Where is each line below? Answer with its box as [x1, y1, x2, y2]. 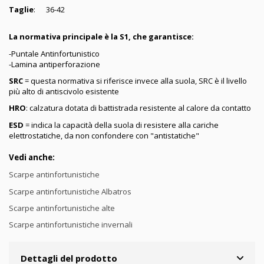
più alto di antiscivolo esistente [9, 86, 119, 97]
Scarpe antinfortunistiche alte [9, 202, 115, 213]
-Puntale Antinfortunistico [9, 48, 100, 59]
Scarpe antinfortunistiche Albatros [9, 186, 131, 197]
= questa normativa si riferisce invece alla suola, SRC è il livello [25, 75, 247, 87]
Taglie [9, 4, 34, 15]
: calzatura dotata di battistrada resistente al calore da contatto [26, 103, 251, 114]
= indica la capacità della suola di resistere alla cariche [24, 119, 219, 130]
